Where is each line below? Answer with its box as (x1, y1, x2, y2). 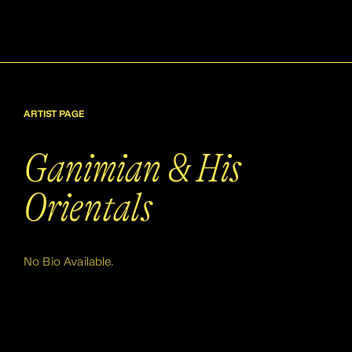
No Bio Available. (24, 256, 115, 268)
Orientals (24, 185, 152, 230)
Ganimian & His (24, 146, 241, 191)
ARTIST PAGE (24, 110, 84, 119)
